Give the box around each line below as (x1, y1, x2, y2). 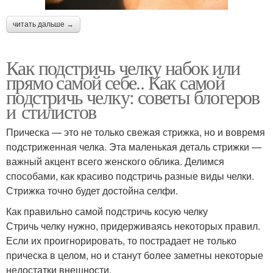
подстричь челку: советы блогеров (6, 83, 260, 110)
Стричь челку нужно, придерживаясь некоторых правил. (6, 218, 260, 233)
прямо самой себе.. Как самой (6, 68, 225, 95)
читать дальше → (13, 19, 74, 29)
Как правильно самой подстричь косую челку (6, 204, 208, 218)
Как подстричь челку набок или (6, 54, 240, 80)
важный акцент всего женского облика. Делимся (6, 154, 224, 168)
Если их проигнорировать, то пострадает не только (6, 233, 236, 247)
